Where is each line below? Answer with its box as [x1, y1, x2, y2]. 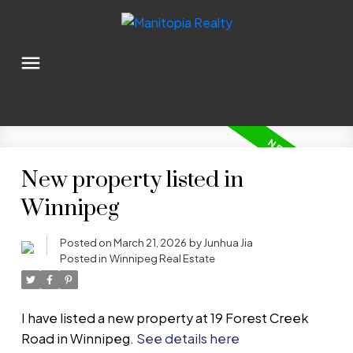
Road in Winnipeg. [20, 330, 136, 347]
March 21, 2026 [113, 236, 187, 250]
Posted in [59, 251, 107, 266]
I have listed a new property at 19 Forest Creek [20, 310, 309, 327]
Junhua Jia [203, 236, 253, 250]
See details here [136, 330, 240, 347]
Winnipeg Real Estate [109, 251, 215, 266]
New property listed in [20, 166, 243, 195]
